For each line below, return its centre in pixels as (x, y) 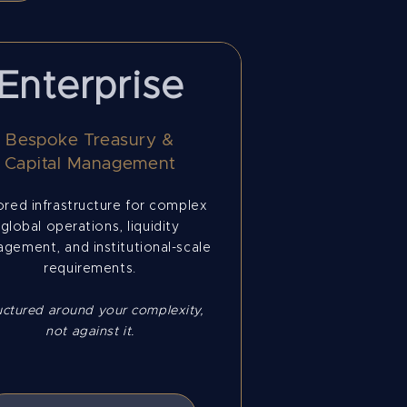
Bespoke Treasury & (90, 140)
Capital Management (90, 164)
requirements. (90, 269)
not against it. (90, 332)
